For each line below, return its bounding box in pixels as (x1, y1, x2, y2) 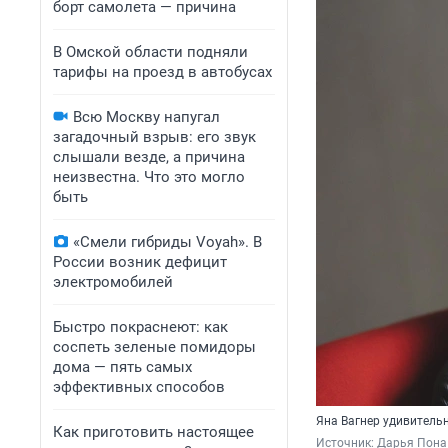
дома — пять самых (53, 358, 192, 376)
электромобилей (53, 273, 173, 291)
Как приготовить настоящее (53, 423, 254, 441)
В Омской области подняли (53, 43, 248, 61)
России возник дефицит (53, 253, 227, 271)
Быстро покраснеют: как (53, 318, 228, 336)
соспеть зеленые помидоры (53, 338, 256, 356)
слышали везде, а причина (53, 148, 245, 166)
